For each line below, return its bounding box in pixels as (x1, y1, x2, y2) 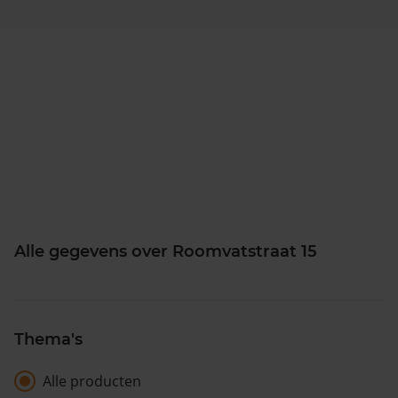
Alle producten (43, 370, 141, 391)
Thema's (14, 329, 83, 349)
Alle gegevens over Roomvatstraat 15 (14, 241, 317, 261)
